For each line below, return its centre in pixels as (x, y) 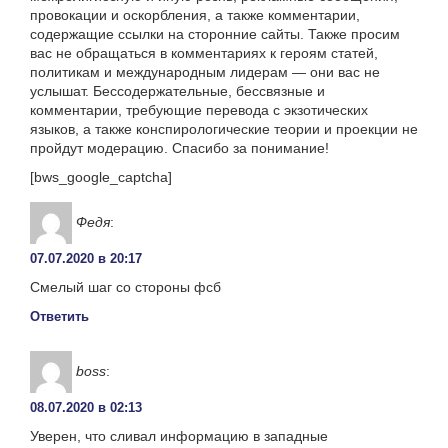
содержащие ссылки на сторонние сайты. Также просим (215, 33)
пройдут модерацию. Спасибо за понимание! (179, 147)
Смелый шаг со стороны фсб (125, 286)
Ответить (59, 316)
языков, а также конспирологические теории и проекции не (224, 128)
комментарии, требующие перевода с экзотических (199, 109)
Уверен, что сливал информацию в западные (179, 435)
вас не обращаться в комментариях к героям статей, (204, 52)
